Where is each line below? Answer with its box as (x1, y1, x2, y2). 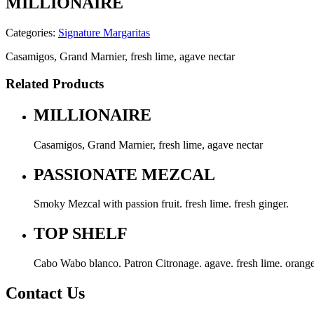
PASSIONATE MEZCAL (34, 165, 215, 184)
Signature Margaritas (58, 27, 150, 39)
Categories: (6, 27, 58, 39)
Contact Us (6, 284, 85, 303)
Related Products (6, 76, 104, 91)
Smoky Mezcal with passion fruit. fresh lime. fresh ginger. (34, 198, 289, 210)
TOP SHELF (34, 224, 128, 243)
